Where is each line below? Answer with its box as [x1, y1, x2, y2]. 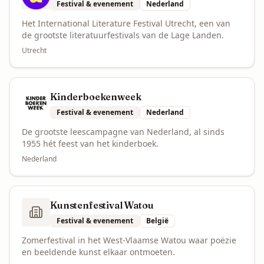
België [146, 216, 169, 226]
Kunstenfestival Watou [50, 199, 154, 211]
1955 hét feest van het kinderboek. [22, 138, 159, 149]
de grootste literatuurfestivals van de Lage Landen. [22, 29, 224, 41]
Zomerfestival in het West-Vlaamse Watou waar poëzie [22, 235, 236, 246]
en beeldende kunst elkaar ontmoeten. [22, 246, 175, 258]
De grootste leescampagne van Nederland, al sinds [22, 126, 225, 137]
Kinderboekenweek [50, 91, 141, 103]
